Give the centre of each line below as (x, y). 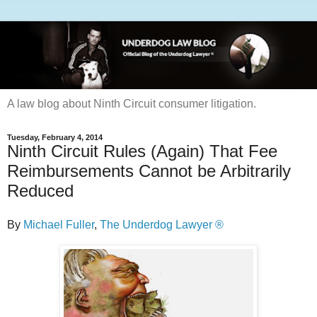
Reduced (40, 191)
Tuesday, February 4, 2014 (55, 138)
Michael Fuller (59, 225)
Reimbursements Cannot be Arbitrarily (149, 171)
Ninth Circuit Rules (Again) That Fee (142, 151)
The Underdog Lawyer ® (162, 225)
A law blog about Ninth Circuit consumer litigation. (132, 104)
